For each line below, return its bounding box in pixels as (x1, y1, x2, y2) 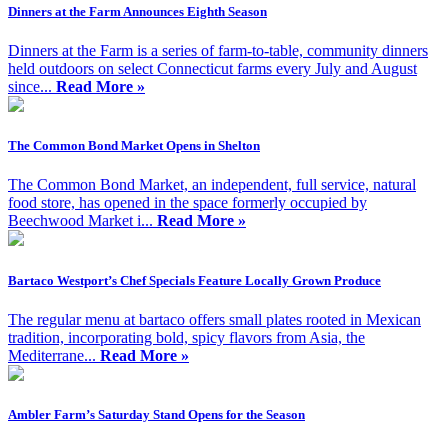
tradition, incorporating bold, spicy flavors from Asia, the (8, 328, 365, 346)
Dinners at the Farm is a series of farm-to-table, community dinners (8, 42, 428, 60)
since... (8, 78, 56, 96)
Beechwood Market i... (8, 212, 157, 230)
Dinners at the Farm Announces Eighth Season (8, 3, 267, 19)
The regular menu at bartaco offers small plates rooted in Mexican (8, 310, 421, 328)
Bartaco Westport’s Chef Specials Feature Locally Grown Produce (8, 272, 381, 288)
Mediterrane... (8, 346, 100, 364)
